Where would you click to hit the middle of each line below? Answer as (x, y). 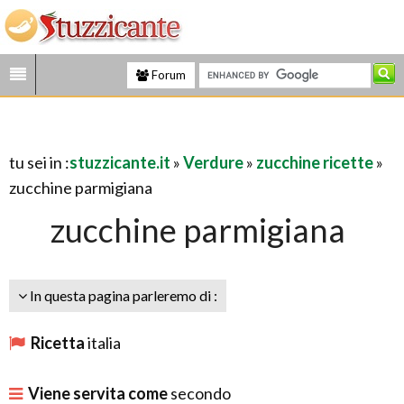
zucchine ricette (315, 162)
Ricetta (58, 343)
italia (104, 343)
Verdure (213, 162)
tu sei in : (39, 162)
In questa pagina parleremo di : (122, 295)
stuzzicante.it (120, 162)
